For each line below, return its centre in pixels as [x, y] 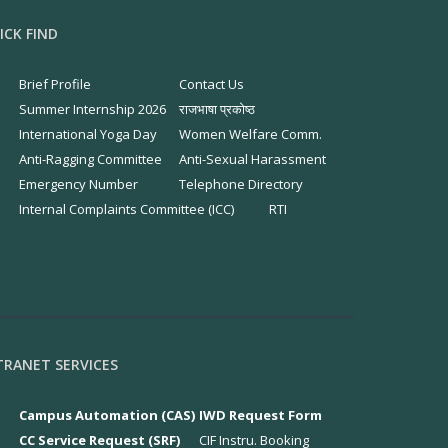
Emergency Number [78, 184]
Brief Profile [54, 84]
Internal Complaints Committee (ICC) [126, 209]
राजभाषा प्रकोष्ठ [216, 109]
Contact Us [211, 84]
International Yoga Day [87, 134]
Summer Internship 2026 [92, 109]
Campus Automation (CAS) [106, 415]
